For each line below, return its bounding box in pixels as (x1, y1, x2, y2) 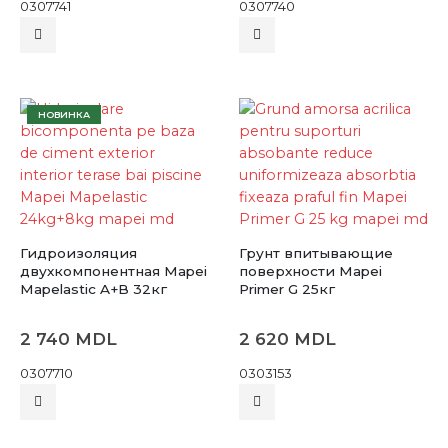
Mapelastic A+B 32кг (20, 281, 167, 298)
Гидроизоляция (20, 245, 137, 262)
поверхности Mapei (239, 263, 382, 280)
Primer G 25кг (239, 281, 335, 298)
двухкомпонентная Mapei (20, 263, 207, 280)
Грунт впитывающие (239, 245, 393, 262)
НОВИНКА (38, 108, 91, 120)
